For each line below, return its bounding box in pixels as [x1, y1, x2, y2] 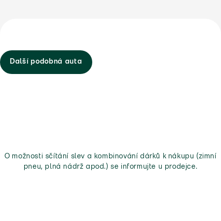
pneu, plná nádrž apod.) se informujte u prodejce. [23, 163, 198, 170]
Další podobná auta [10, 59, 82, 66]
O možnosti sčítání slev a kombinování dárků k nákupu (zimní [4, 153, 217, 160]
